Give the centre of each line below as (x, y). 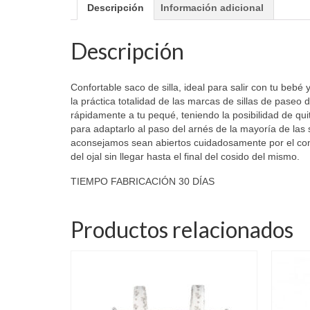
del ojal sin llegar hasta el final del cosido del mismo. (185, 157)
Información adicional (212, 7)
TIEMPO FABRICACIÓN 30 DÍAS (143, 182)
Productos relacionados (182, 230)
